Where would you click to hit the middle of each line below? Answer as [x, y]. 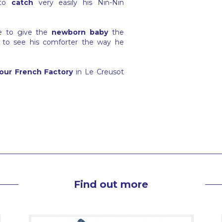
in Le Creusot [98, 72]
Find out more [111, 185]
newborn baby [80, 32]
